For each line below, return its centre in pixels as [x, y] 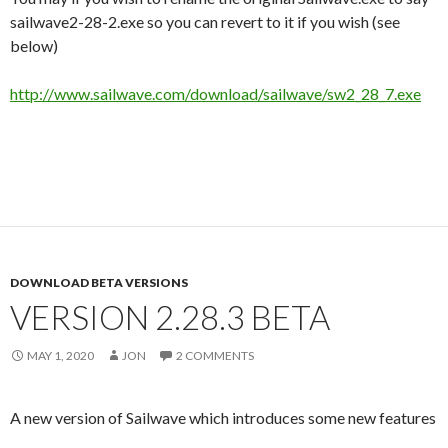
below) [34, 46]
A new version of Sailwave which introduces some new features [223, 418]
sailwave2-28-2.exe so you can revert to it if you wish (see [205, 22]
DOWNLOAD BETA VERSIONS [99, 283]
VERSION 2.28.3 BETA [170, 317]
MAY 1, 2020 [60, 356]
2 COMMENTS [215, 356]
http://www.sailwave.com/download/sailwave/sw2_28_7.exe [215, 94]
